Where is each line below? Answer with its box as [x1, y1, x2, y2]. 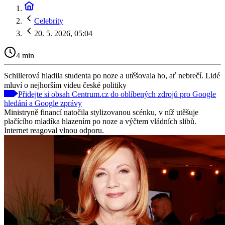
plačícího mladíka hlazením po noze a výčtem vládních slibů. [4, 117, 196, 126]
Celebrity [34, 17, 63, 25]
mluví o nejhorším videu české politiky [4, 80, 127, 89]
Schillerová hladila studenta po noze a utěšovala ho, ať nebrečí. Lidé [4, 71, 220, 80]
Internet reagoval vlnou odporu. [4, 126, 104, 135]
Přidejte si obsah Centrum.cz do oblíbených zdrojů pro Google [18, 89, 216, 98]
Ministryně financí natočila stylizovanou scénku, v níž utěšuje [4, 107, 198, 117]
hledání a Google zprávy [4, 98, 82, 107]
